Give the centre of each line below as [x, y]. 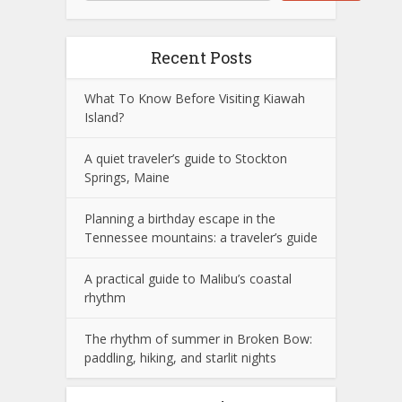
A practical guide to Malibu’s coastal [188, 279]
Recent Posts [201, 58]
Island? [104, 118]
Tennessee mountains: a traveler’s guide [201, 238]
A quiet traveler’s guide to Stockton [186, 159]
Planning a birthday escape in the [180, 219]
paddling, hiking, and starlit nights [180, 358]
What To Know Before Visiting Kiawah [195, 99]
